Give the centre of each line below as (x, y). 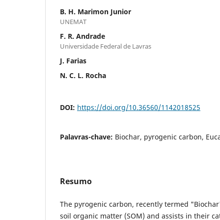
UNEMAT (73, 21)
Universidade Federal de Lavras (106, 46)
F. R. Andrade (82, 36)
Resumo (76, 181)
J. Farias (73, 60)
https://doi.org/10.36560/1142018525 (139, 107)
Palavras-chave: (87, 137)
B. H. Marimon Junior (96, 11)
